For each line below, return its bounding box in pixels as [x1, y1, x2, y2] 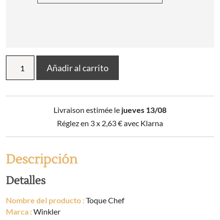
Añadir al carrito [47, 62, 109, 73]
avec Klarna [122, 118, 163, 128]
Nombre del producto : [6, 195, 84, 205]
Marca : [6, 207, 32, 217]
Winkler [32, 207, 60, 217]
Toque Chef [84, 195, 124, 205]
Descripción [6, 151, 78, 168]
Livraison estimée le [54, 105, 121, 115]
